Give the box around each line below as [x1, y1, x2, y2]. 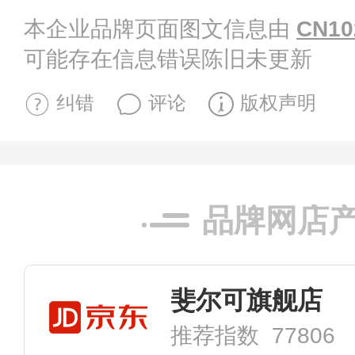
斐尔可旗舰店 [170, 286, 323, 315]
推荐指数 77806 [170, 323, 335, 349]
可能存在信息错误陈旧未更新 [24, 46, 312, 71]
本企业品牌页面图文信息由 [24, 16, 296, 41]
